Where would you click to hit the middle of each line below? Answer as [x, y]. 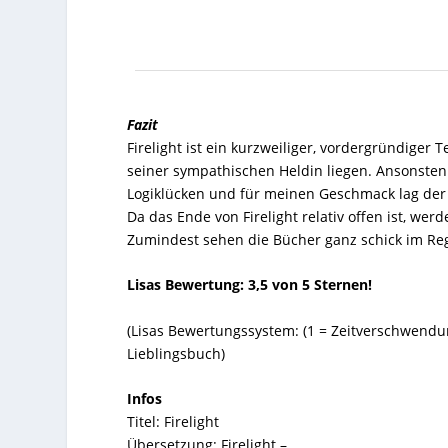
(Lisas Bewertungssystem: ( [217, 330]
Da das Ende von [185, 216]
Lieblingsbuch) [176, 353]
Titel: [144, 421]
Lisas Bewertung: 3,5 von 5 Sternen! [250, 285]
